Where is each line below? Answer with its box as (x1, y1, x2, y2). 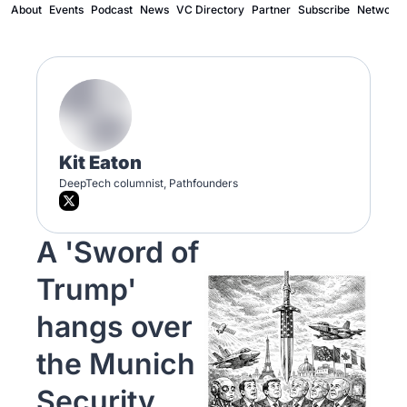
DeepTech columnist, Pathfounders (59, 176, 241, 190)
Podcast (91, 3, 133, 16)
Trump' (36, 272, 136, 307)
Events (49, 3, 84, 16)
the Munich (36, 346, 195, 382)
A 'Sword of (36, 234, 199, 270)
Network (357, 3, 402, 16)
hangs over (36, 309, 193, 344)
